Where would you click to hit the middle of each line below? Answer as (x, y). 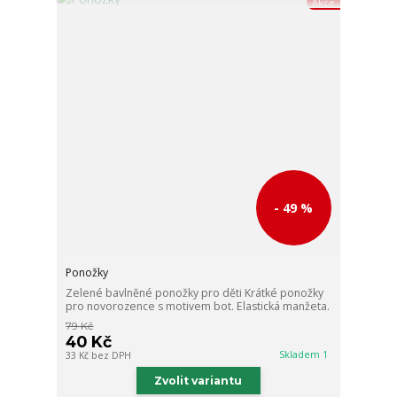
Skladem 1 (305, 355)
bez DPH (112, 356)
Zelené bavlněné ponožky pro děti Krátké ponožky (195, 293)
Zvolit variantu (198, 381)
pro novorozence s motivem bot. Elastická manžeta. (198, 307)
